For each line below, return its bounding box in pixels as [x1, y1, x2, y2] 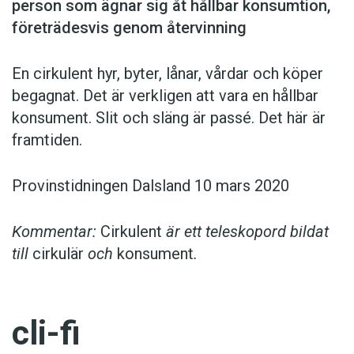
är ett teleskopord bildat [162, 222, 329, 242]
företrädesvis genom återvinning [12, 18, 247, 38]
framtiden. [12, 130, 82, 150]
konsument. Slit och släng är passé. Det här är [12, 108, 326, 128]
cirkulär [32, 244, 84, 264]
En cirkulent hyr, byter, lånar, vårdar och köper [12, 64, 323, 84]
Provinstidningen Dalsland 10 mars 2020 [12, 176, 289, 196]
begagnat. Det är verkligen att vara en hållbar [12, 86, 318, 106]
